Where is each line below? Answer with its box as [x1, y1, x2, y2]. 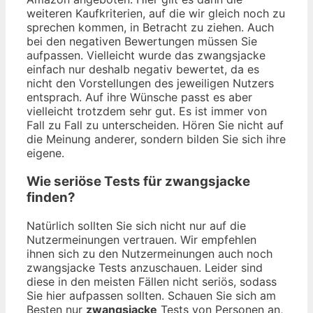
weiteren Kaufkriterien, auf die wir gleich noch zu [27, 6, 285, 21]
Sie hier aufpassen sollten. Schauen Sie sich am [27, 288, 276, 303]
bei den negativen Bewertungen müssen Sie [27, 34, 257, 49]
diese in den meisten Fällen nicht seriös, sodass [27, 274, 277, 289]
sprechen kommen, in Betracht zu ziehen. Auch [27, 20, 274, 35]
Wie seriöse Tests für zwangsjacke [27, 173, 250, 190]
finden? [27, 189, 75, 206]
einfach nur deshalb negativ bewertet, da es [27, 62, 259, 77]
